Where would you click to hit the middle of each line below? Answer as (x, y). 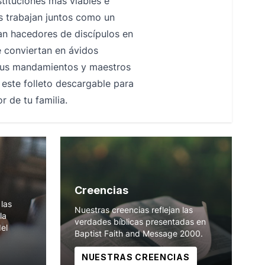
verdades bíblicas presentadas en (140, 222)
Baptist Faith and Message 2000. (139, 233)
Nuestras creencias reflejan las (134, 210)
